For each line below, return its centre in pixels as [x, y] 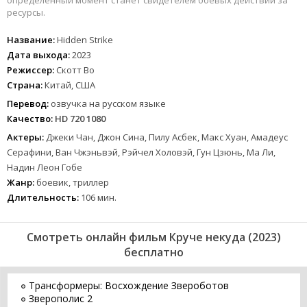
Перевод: [28, 104]
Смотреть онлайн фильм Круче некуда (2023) [153, 237]
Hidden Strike [85, 40]
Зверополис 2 [61, 299]
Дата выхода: [38, 55]
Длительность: [43, 198]
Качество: [30, 119]
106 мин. [99, 198]
